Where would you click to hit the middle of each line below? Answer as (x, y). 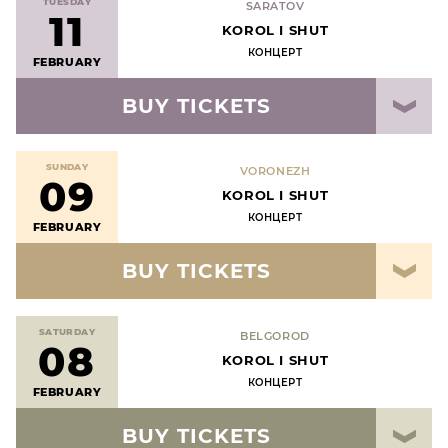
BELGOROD (275, 336)
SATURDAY (67, 331)
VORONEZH (275, 171)
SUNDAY (67, 166)
